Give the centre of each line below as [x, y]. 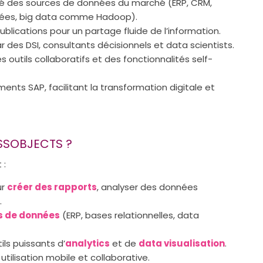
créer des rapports [52, 187]
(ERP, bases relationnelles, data [129, 215]
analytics [87, 243]
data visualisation [182, 243]
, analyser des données [147, 187]
